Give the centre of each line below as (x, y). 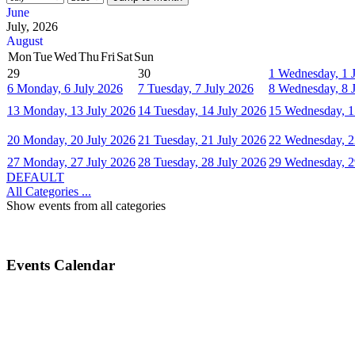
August (25, 40)
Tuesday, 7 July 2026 (200, 88)
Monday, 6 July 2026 (70, 88)
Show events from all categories (86, 205)
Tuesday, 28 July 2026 (210, 162)
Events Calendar (61, 265)
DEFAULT (35, 177)
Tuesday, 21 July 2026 (210, 139)
